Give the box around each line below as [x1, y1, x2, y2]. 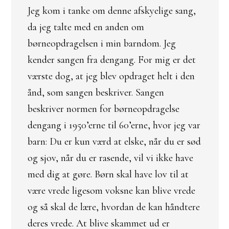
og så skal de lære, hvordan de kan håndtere [28, 201, 200, 213]
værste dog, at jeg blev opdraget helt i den [28, 70, 195, 82]
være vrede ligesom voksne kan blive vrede [28, 185, 195, 197]
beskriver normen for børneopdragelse [28, 103, 179, 115]
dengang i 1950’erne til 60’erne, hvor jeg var [28, 119, 200, 131]
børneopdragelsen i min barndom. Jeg [28, 37, 176, 50]
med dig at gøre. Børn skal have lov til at [28, 168, 189, 180]
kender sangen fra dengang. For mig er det [28, 54, 196, 66]
